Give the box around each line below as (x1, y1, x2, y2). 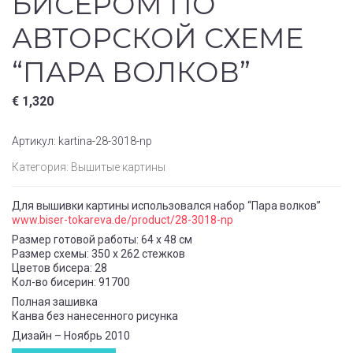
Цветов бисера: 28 (12, 262, 107, 275)
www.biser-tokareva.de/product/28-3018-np (12, 214, 233, 227)
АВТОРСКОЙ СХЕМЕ (12, 21, 303, 56)
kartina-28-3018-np (58, 135, 152, 148)
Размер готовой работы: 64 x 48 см (12, 233, 192, 247)
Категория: (12, 161, 71, 174)
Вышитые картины (71, 161, 165, 174)
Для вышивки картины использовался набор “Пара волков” (12, 199, 321, 213)
